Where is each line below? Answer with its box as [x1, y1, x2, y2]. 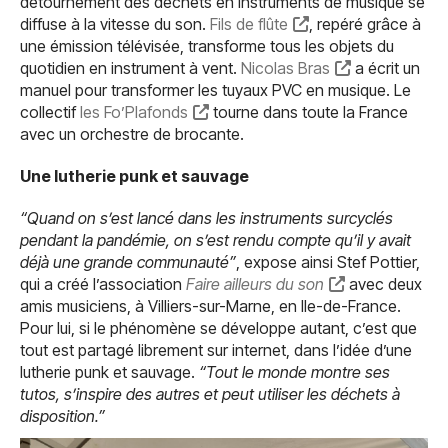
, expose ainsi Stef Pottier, [236, 252, 420, 272]
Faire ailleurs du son [186, 274, 324, 294]
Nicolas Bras [237, 58, 330, 78]
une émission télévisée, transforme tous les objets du [20, 36, 394, 56]
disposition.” [20, 406, 105, 426]
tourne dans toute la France [209, 102, 408, 122]
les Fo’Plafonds [76, 102, 188, 122]
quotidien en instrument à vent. [20, 58, 237, 78]
